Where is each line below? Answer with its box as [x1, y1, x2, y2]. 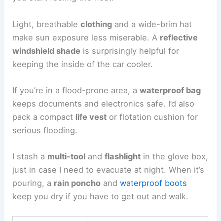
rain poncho [54, 178, 101, 188]
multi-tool [47, 151, 86, 162]
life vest [75, 111, 107, 122]
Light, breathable [12, 19, 81, 29]
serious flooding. [12, 125, 78, 135]
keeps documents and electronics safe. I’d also [12, 98, 195, 109]
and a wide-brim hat [112, 19, 192, 29]
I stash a [12, 151, 48, 162]
